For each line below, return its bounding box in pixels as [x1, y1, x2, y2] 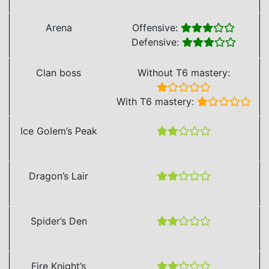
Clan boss [36, 66, 81, 79]
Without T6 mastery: [137, 66, 230, 79]
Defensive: [131, 35, 182, 48]
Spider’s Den [30, 214, 87, 227]
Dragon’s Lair [29, 169, 88, 182]
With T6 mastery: [116, 95, 197, 107]
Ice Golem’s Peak [20, 124, 97, 137]
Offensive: [132, 21, 181, 34]
